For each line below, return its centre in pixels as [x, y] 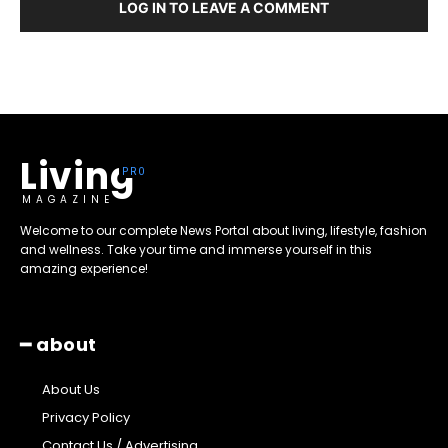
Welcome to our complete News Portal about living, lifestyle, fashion [223, 231]
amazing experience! [84, 269]
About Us [71, 390]
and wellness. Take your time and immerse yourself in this [196, 250]
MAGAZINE [68, 200]
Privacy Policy [86, 418]
